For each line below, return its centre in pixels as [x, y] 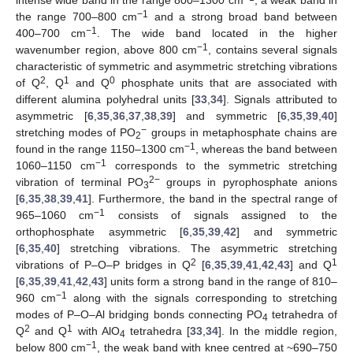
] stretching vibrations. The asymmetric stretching [197, 248]
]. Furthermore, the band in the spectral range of [213, 198]
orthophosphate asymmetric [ [99, 231]
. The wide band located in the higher [217, 33]
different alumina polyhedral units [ [106, 99]
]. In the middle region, [278, 331]
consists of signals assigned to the [221, 215]
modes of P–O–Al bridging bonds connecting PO [139, 314]
